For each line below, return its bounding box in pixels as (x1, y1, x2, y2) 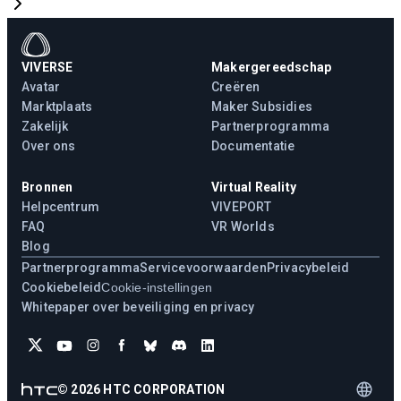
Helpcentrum (21, 199, 100, 214)
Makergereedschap (211, 59, 332, 74)
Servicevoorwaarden (140, 260, 267, 275)
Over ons (21, 138, 76, 153)
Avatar (21, 79, 61, 94)
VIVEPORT (211, 199, 272, 214)
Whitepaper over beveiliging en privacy (21, 299, 255, 314)
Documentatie (211, 138, 295, 153)
